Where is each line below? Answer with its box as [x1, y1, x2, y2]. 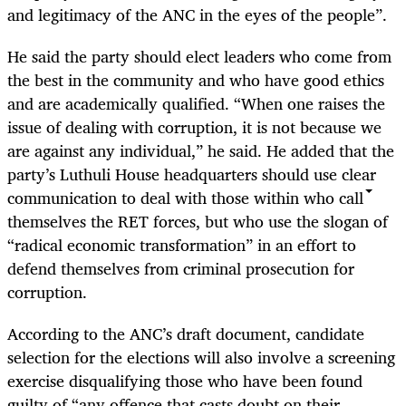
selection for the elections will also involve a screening [7, 343, 395, 372]
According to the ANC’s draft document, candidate [7, 320, 364, 348]
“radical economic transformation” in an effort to [7, 231, 356, 258]
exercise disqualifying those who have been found [7, 367, 362, 395]
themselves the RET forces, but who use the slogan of [7, 208, 388, 235]
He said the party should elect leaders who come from [7, 43, 391, 70]
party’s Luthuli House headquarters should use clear [7, 160, 376, 188]
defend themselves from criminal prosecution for [7, 255, 354, 282]
